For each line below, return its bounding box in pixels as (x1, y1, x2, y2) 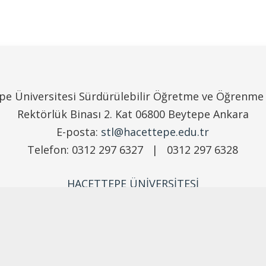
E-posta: (56, 125, 102, 140)
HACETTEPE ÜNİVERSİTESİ (66, 176, 199, 191)
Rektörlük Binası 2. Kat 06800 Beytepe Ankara (17, 107, 249, 122)
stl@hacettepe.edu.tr (101, 125, 210, 140)
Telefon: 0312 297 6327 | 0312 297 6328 (27, 142, 239, 157)
